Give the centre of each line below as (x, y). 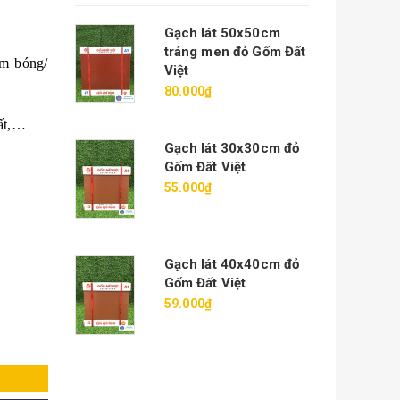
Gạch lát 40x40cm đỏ (232, 264)
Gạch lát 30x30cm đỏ (232, 149)
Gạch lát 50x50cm (222, 33)
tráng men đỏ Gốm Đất (235, 51)
